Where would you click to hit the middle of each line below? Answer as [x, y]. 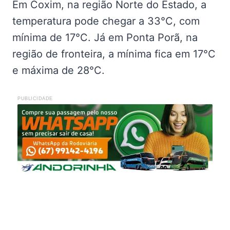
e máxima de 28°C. [59, 70]
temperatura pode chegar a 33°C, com [106, 21]
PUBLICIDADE [35, 98]
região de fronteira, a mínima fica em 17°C [114, 54]
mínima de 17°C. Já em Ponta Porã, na [105, 37]
